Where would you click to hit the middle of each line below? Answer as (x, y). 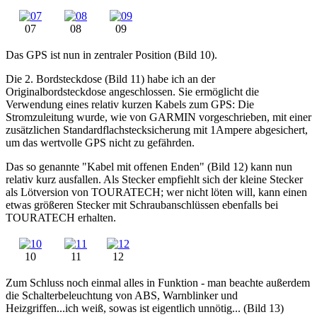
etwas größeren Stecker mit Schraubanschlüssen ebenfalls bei (142, 205)
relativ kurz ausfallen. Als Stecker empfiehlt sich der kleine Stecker (154, 180)
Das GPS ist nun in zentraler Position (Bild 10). (111, 55)
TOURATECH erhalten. (61, 218)
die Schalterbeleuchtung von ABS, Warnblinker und (122, 296)
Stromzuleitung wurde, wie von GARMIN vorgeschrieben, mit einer (158, 117)
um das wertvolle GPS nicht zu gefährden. (100, 143)
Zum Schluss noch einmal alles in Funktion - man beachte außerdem (158, 283)
